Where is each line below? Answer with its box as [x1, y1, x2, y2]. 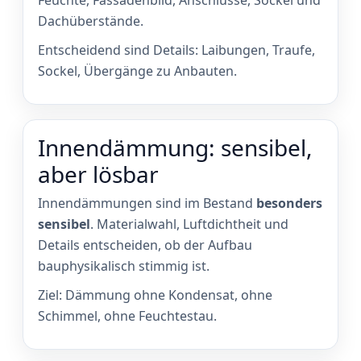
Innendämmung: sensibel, [38, 132, 313, 164]
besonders [256, 194, 322, 213]
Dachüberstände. [38, 12, 143, 31]
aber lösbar [38, 159, 159, 190]
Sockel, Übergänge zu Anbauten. [38, 62, 237, 81]
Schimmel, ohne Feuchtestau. [38, 307, 217, 326]
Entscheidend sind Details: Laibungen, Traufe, [38, 41, 315, 60]
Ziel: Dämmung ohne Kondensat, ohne [38, 286, 272, 305]
